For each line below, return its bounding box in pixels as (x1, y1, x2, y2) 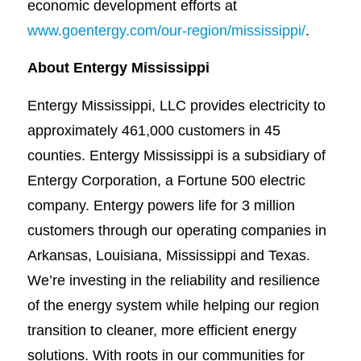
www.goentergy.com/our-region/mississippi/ (27, 21, 305, 39)
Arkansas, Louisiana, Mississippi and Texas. (27, 246, 310, 263)
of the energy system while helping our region (27, 296, 319, 313)
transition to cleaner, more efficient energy (27, 321, 297, 338)
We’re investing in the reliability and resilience (27, 271, 320, 288)
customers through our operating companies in (27, 221, 326, 239)
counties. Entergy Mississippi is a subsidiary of (27, 146, 326, 164)
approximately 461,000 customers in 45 (27, 121, 280, 139)
